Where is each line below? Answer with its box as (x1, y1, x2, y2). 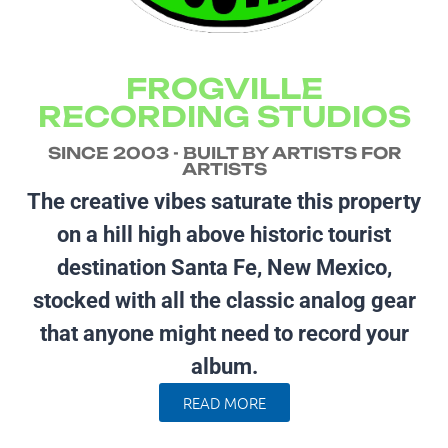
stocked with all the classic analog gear (32, 287, 416, 313)
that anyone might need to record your (39, 320, 409, 346)
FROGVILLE (125, 70, 323, 106)
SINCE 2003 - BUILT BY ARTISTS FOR (47, 142, 401, 163)
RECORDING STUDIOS (37, 98, 411, 134)
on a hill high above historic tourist (57, 221, 391, 247)
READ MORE (182, 391, 266, 413)
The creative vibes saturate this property (27, 188, 421, 214)
